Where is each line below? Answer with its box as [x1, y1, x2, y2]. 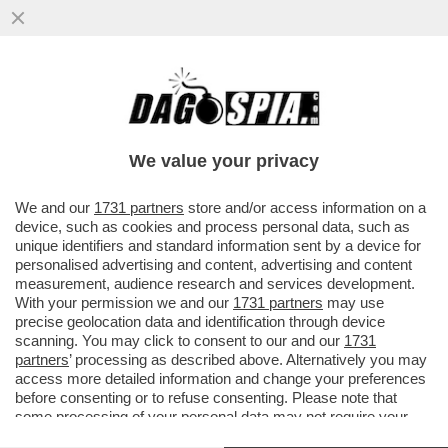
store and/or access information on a [184, 199, 426, 216]
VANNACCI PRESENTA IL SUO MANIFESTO [10, 110, 418, 133]
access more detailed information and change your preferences [15, 370, 426, 387]
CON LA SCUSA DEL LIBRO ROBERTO [10, 89, 376, 112]
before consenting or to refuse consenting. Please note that [15, 389, 397, 406]
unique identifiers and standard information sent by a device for [15, 237, 421, 254]
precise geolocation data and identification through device [15, 313, 385, 330]
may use [323, 294, 384, 311]
